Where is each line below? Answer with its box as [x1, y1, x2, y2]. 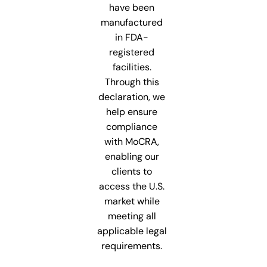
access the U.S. [99, 179, 165, 193]
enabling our [104, 150, 159, 163]
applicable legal [97, 224, 167, 237]
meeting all [107, 209, 156, 222]
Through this [104, 75, 159, 88]
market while [104, 194, 160, 207]
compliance [106, 120, 158, 133]
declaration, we [98, 90, 166, 103]
